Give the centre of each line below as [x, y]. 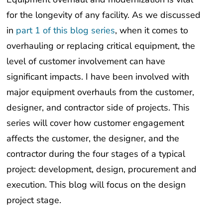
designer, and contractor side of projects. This [98, 107]
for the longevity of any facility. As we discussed [104, 15]
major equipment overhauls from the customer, [101, 92]
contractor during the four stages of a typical [96, 154]
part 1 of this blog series [66, 30]
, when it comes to [152, 30]
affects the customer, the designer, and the [93, 138]
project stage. [34, 200]
